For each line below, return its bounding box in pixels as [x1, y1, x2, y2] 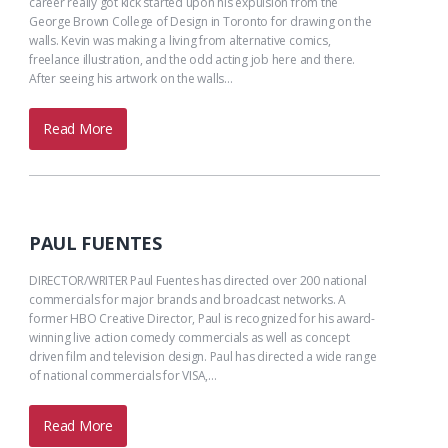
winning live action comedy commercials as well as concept [29, 329, 350, 347]
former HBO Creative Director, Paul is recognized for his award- [29, 310, 375, 328]
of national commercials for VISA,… [29, 367, 217, 385]
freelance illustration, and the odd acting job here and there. [29, 51, 356, 69]
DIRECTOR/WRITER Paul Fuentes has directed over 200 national [29, 272, 367, 290]
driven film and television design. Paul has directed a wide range [29, 348, 377, 366]
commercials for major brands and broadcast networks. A [29, 291, 347, 309]
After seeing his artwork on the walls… [29, 70, 233, 88]
